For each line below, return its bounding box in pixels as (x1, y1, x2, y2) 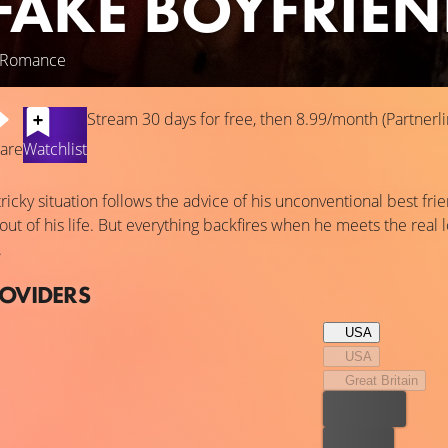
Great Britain (344, 373, 418, 388)
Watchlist (23, 138, 87, 160)
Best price (332, 401, 396, 417)
